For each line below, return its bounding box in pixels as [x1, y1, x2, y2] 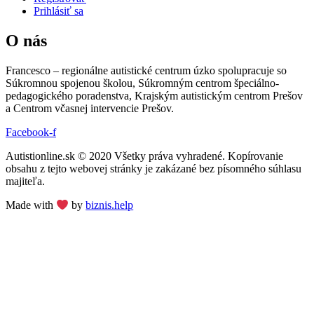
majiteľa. [6, 175, 45, 187]
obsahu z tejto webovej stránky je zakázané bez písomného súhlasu [6, 162, 301, 175]
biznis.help [86, 199, 134, 212]
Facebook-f [6, 125, 56, 138]
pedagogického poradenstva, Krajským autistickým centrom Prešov [6, 89, 303, 102]
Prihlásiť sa [34, 5, 83, 18]
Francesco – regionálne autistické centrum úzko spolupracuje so [6, 64, 287, 76]
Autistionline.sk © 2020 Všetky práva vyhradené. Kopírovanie [6, 149, 283, 162]
